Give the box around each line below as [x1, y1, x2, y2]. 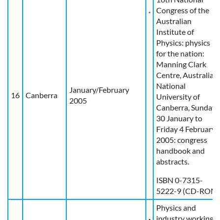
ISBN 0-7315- [156, 175, 203, 185]
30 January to [156, 113, 202, 123]
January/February [69, 84, 129, 94]
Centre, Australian [156, 70, 218, 80]
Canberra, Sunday [156, 102, 216, 112]
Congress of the [156, 5, 209, 15]
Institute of [156, 27, 194, 36]
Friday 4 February [156, 124, 216, 134]
